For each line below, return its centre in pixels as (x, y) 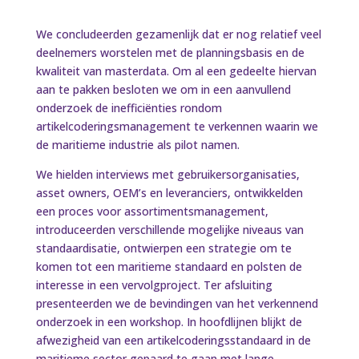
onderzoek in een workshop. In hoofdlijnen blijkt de (169, 322)
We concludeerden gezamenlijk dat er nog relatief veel (178, 34)
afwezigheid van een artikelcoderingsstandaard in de (173, 340)
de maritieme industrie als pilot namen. (137, 145)
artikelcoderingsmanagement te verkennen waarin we (177, 126)
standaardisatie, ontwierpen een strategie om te (163, 248)
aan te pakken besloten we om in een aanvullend (163, 89)
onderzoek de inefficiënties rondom (129, 108)
